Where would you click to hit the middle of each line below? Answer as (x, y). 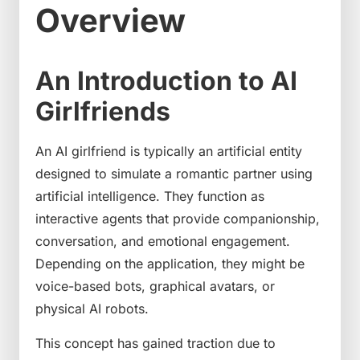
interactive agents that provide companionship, (178, 219)
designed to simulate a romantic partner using (174, 174)
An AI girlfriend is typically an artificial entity (169, 151)
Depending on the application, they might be (170, 264)
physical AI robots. (92, 309)
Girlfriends (103, 112)
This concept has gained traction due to (155, 343)
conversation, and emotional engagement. (163, 241)
